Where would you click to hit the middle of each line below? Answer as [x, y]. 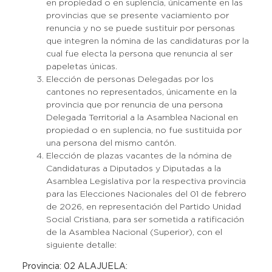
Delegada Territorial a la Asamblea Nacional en [142, 118]
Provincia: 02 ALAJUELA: [74, 267]
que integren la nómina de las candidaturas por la [147, 41]
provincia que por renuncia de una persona [134, 105]
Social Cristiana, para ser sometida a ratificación [145, 220]
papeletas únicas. [81, 67]
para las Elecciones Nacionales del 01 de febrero [146, 194]
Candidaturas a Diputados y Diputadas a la [133, 169]
